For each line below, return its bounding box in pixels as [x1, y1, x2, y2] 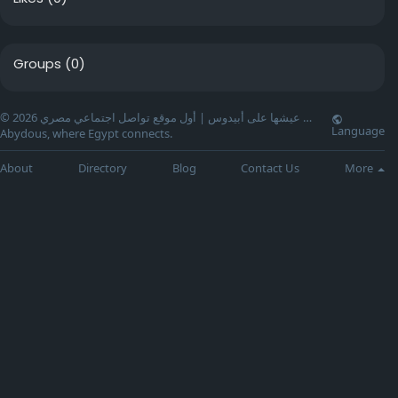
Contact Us [241, 159, 300, 176]
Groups [13, 54, 61, 73]
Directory [77, 159, 127, 176]
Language [331, 123, 385, 139]
